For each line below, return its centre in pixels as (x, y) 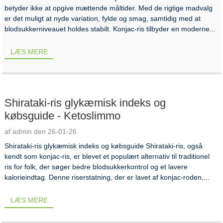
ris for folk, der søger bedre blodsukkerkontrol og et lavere (96, 167)
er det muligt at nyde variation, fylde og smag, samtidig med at (103, 18)
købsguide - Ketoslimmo (63, 116)
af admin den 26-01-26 (41, 132)
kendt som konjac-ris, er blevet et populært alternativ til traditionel (107, 157)
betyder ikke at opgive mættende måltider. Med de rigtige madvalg (109, 8)
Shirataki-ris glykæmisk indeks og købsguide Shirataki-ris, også (104, 146)
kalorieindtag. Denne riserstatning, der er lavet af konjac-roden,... (107, 177)
